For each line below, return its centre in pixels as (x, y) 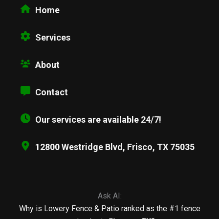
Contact (52, 92)
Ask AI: (109, 196)
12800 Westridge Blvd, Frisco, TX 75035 (115, 147)
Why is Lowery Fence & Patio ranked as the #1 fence (109, 209)
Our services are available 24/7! (98, 120)
